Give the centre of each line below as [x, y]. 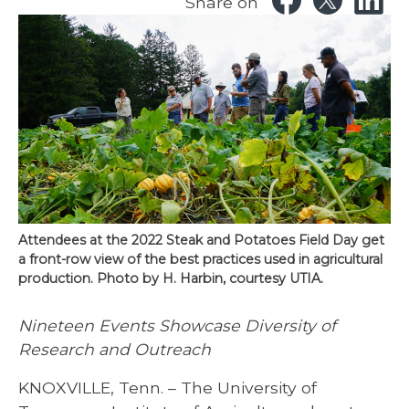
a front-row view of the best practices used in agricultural [200, 260]
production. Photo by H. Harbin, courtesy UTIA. [171, 279]
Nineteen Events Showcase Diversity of [177, 326]
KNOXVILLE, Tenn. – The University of [168, 388]
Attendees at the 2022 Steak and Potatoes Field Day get [201, 241]
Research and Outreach [115, 350]
